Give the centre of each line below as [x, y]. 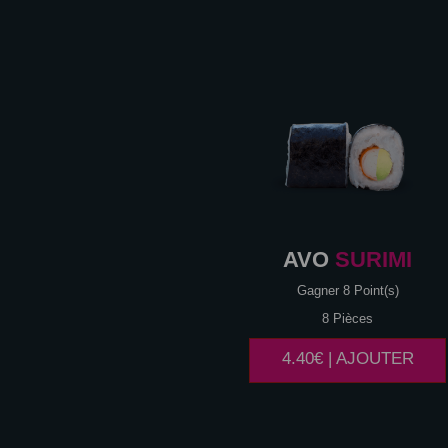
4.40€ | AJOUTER [347, 359]
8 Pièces [348, 319]
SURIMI [371, 260]
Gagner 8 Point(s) [347, 291]
